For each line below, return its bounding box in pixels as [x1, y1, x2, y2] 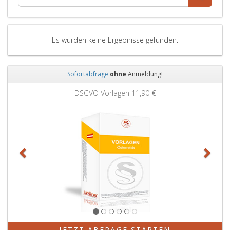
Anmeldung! [126, 70, 163, 79]
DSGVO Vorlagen [74, 88, 131, 98]
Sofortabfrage [67, 70, 108, 79]
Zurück [23, 83, 56, 97]
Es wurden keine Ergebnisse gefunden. [52, 35, 178, 45]
